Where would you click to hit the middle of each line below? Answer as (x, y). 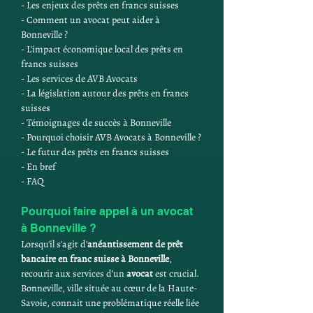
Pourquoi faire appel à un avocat (108, 211)
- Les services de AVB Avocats (79, 79)
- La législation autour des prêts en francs (106, 93)
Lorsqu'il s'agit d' (54, 244)
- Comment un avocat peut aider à (92, 20)
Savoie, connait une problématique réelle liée (111, 303)
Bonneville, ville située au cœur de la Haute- (109, 288)
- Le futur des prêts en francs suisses (95, 152)
